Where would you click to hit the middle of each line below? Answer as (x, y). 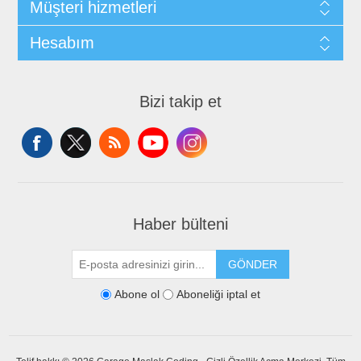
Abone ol (137, 295)
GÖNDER (253, 264)
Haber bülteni (180, 224)
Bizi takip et (180, 102)
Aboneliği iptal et (218, 295)
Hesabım (62, 43)
